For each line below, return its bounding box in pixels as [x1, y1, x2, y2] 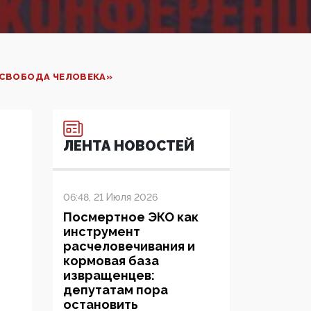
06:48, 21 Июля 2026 [63, 192, 158, 203]
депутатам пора [63, 283, 168, 298]
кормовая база [63, 253, 159, 269]
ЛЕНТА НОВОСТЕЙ [63, 137, 194, 155]
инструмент [63, 224, 140, 239]
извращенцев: [63, 268, 155, 283]
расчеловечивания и [63, 239, 195, 254]
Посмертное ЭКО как [63, 210, 199, 225]
